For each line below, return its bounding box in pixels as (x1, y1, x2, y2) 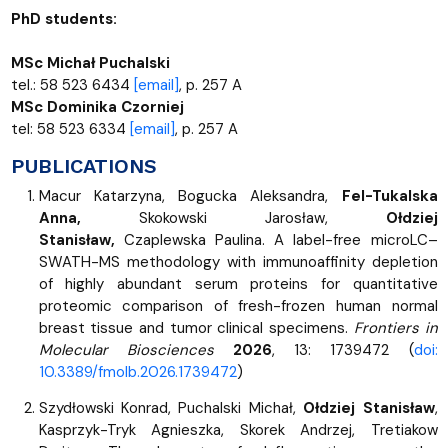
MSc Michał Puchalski (10, 52, 170, 73)
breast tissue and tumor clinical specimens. (38, 317, 354, 338)
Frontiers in (353, 317, 438, 338)
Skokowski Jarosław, (80, 207, 386, 228)
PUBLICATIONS (10, 153, 157, 178)
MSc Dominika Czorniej (10, 96, 184, 117)
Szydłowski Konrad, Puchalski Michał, (38, 397, 304, 418)
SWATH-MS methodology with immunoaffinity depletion (38, 251, 438, 272)
